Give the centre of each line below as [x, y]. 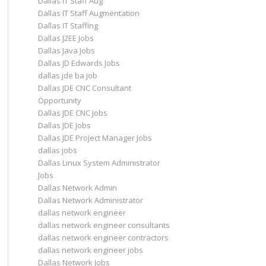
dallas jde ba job [67, 75]
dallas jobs [57, 150]
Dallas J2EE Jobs [66, 38]
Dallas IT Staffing [68, 26]
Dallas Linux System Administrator [99, 163]
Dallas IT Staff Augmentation [88, 13]
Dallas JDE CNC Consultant [84, 88]
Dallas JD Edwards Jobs [79, 63]
